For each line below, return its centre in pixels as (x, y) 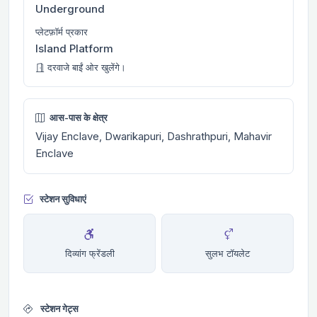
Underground (70, 8)
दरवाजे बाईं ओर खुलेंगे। (85, 67)
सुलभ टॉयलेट (227, 253)
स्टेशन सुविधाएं (63, 199)
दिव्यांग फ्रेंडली (90, 253)
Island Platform (74, 48)
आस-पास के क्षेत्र (77, 117)
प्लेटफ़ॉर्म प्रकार (62, 31)
